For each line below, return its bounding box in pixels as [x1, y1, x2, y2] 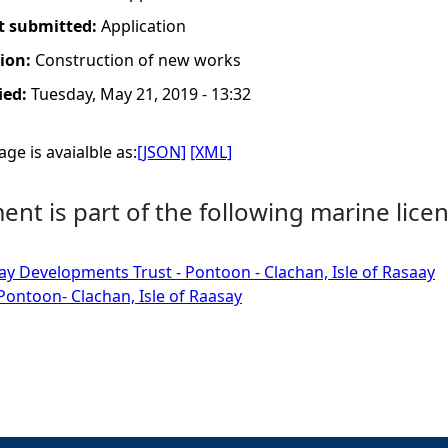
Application [101, 15, 186, 37]
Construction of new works [35, 49, 241, 71]
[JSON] [137, 141, 186, 163]
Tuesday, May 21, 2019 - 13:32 [31, 83, 251, 105]
